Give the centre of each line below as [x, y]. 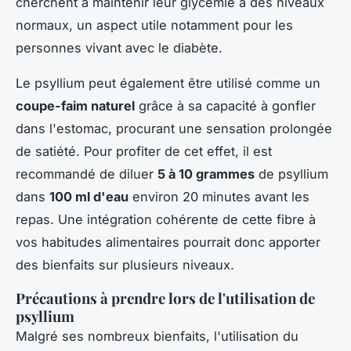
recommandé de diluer [87, 174]
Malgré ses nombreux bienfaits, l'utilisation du [157, 336]
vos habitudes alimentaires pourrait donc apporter [168, 242]
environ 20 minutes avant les [219, 196]
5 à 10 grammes [206, 174]
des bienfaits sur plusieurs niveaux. [125, 264]
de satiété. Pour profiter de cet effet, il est [144, 151]
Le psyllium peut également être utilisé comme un [168, 83]
